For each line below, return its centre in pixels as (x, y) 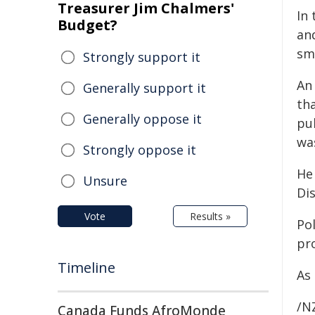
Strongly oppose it (140, 150)
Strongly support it (142, 57)
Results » (210, 216)
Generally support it (144, 88)
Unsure (105, 181)
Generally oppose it (142, 119)
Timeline (86, 268)
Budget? (88, 25)
